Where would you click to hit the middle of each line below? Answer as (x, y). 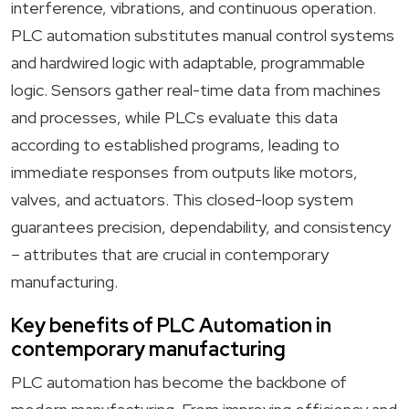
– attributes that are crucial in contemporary (170, 254)
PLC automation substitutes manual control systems (203, 35)
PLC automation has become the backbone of (179, 382)
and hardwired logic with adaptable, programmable (188, 63)
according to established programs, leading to (175, 145)
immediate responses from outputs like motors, (184, 172)
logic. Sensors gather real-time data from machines (196, 90)
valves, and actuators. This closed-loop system (182, 199)
